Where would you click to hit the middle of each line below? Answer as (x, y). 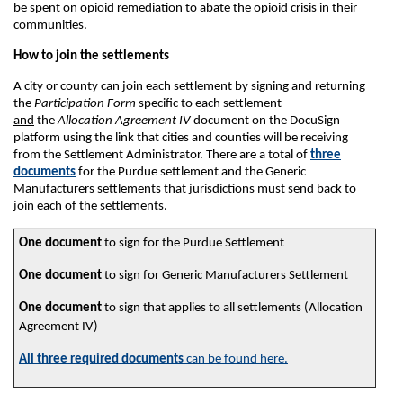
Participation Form (85, 104)
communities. (50, 26)
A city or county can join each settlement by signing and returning (189, 87)
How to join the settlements (91, 56)
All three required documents (101, 359)
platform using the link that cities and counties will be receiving (181, 138)
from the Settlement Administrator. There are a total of (162, 155)
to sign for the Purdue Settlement (193, 243)
